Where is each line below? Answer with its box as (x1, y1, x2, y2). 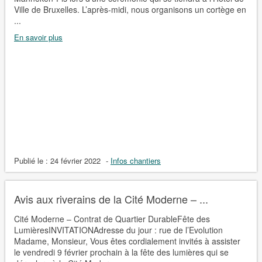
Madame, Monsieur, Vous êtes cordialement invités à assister (13, 235, 240, 247)
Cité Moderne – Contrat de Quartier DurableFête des (13, 212, 210, 225)
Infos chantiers (110, 154, 161, 166)
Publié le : (13, 154, 50, 166)
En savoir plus (13, 31, 63, 43)
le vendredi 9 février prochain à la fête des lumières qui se (13, 246, 229, 258)
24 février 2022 (50, 154, 101, 166)
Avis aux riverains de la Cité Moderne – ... (13, 191, 208, 206)
